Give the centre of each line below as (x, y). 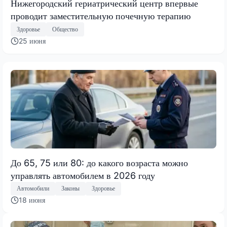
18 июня (32, 200)
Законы (70, 188)
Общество (65, 29)
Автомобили (33, 188)
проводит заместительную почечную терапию (101, 16)
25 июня (32, 41)
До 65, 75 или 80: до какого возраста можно (99, 163)
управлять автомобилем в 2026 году (83, 175)
